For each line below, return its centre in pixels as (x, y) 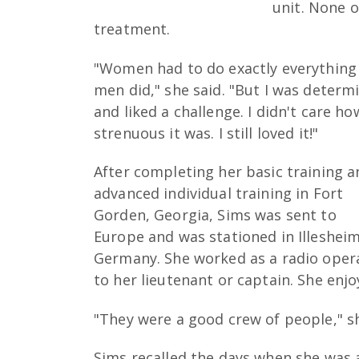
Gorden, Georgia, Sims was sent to (215, 215)
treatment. (132, 29)
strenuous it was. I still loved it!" (206, 133)
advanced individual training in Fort (219, 194)
